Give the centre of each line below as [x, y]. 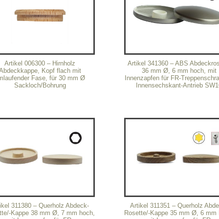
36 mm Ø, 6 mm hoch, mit [179, 70]
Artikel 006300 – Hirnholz [40, 63]
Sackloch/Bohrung [40, 85]
